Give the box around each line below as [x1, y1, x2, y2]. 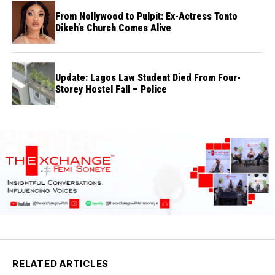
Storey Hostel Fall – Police [55, 83, 167, 96]
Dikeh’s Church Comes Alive [55, 22, 171, 34]
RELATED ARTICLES [12, 257, 109, 269]
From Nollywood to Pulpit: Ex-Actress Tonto [55, 10, 238, 23]
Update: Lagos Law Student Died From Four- [55, 72, 241, 84]
